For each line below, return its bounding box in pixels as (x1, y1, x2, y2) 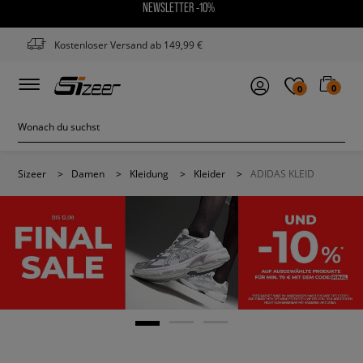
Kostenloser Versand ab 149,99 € (54, 38, 203, 51)
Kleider (194, 167, 225, 180)
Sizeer (18, 167, 46, 180)
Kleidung (130, 167, 169, 180)
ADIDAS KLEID (250, 167, 314, 180)
